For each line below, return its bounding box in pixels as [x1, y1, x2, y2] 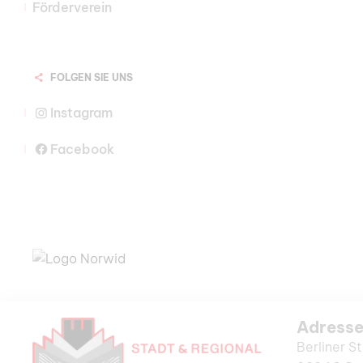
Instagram [50, 105, 113, 121]
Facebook [50, 141, 115, 157]
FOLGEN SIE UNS [49, 71, 133, 83]
